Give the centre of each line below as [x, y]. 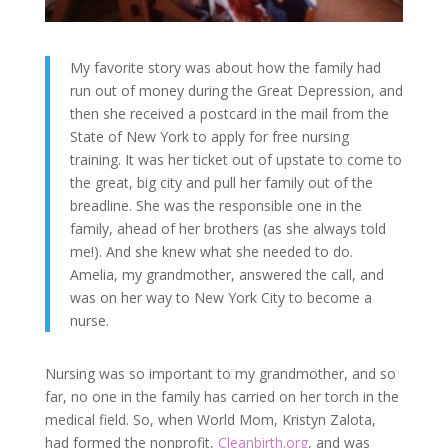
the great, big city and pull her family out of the [221, 183]
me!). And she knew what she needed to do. [211, 252]
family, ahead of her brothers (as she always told [227, 229]
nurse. [89, 321]
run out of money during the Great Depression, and [236, 91]
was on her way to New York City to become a [220, 298]
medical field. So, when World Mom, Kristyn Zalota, [210, 420]
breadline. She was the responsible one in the [215, 206]
